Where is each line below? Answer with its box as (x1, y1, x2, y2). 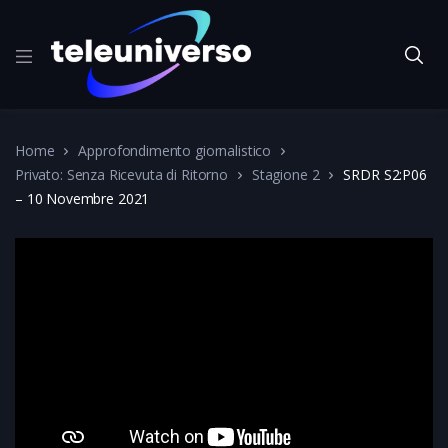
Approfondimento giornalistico (78, 140, 272, 160)
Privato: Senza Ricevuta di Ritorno (15, 164, 228, 184)
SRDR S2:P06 (343, 164, 427, 184)
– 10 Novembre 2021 (15, 188, 150, 208)
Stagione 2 (251, 164, 320, 184)
